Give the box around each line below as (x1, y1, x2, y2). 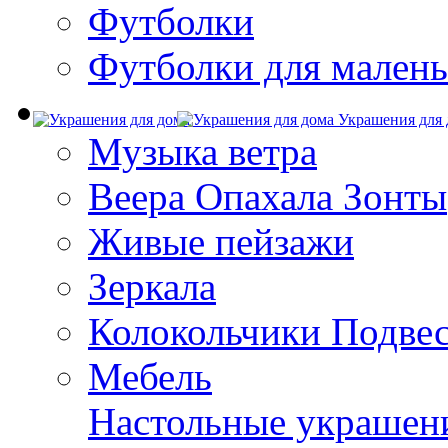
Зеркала (88, 265, 216, 308)
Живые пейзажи (88, 220, 354, 263)
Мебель (88, 355, 212, 398)
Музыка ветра (88, 130, 317, 173)
